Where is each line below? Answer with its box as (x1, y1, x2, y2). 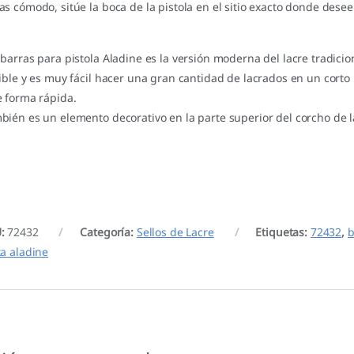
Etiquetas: (255, 224, 311, 240)
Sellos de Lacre (136, 224, 214, 240)
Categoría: (80, 224, 137, 240)
